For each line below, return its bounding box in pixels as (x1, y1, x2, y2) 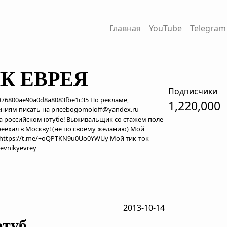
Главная (109, 23, 141, 34)
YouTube (148, 23, 182, 34)
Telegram (190, 23, 226, 34)
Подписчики (168, 86, 217, 97)
